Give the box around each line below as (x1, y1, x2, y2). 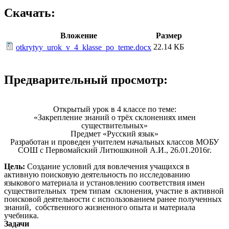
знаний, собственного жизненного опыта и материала (4, 203, 195, 212)
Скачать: (4, 6, 55, 20)
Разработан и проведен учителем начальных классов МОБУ (10, 138, 219, 147)
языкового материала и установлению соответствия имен (4, 178, 205, 188)
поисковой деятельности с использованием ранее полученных (4, 195, 222, 204)
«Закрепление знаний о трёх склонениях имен (33, 113, 196, 122)
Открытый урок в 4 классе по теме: (53, 105, 176, 114)
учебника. (4, 211, 39, 220)
